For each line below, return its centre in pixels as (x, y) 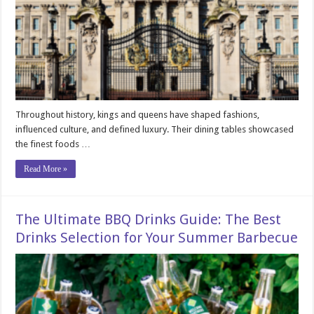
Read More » (46, 169)
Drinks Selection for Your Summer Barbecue (157, 237)
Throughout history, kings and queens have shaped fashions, (138, 114)
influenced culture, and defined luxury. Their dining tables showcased (155, 129)
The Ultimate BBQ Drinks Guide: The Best (149, 219)
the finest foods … (53, 144)
